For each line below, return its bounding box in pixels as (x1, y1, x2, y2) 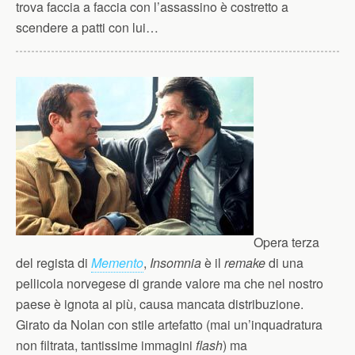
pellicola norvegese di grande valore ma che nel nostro (16, 274, 323, 292)
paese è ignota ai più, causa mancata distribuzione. (16, 295, 303, 313)
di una (265, 254, 303, 272)
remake (224, 254, 265, 272)
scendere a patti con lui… (16, 18, 158, 36)
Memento (91, 254, 143, 272)
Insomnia (150, 254, 201, 272)
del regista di (16, 254, 91, 272)
